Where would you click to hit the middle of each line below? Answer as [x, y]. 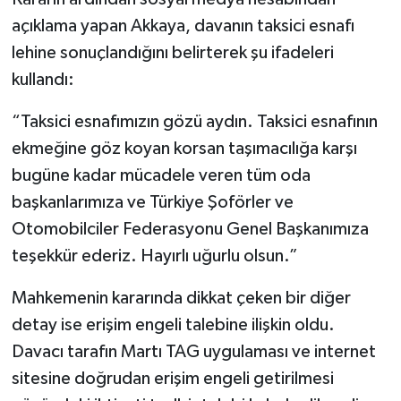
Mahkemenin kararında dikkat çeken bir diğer [181, 298]
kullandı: [43, 79]
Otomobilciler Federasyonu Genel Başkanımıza [190, 229]
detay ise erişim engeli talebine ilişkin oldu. [173, 324]
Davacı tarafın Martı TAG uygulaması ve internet [193, 351]
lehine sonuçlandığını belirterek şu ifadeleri [172, 52]
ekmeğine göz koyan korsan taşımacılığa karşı [184, 148]
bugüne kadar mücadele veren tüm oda [161, 175]
